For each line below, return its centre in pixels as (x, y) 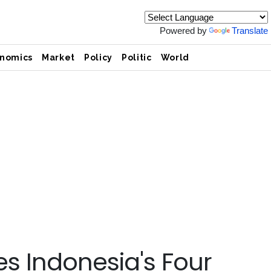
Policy (99, 57)
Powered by (184, 31)
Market (59, 57)
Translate (250, 31)
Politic (137, 57)
